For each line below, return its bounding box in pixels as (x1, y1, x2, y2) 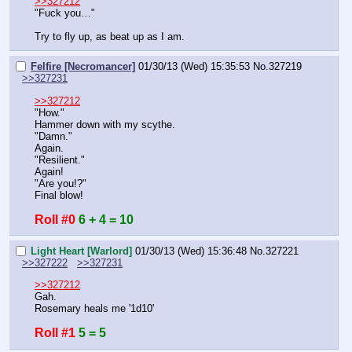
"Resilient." (35, 153, 85, 166)
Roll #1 (35, 326, 75, 340)
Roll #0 (35, 212, 75, 226)
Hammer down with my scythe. (35, 118, 175, 130)
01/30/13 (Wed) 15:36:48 (135, 245, 247, 258)
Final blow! (35, 189, 83, 201)
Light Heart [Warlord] (31, 245, 132, 258)
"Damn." (35, 130, 72, 142)
